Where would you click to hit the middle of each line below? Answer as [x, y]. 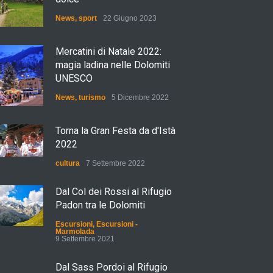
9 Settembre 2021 [85, 239]
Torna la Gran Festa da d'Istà [115, 131]
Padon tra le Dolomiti [100, 205]
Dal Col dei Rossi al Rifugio [114, 192]
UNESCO [74, 78]
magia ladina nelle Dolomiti [113, 65]
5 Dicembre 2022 [140, 97]
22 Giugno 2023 [130, 18]
